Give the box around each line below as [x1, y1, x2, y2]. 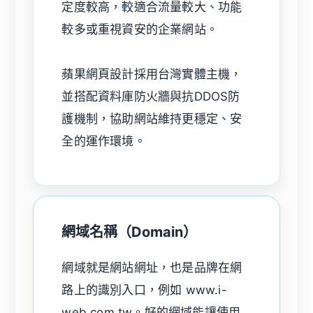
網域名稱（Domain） [61, 223, 198, 240]
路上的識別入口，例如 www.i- [61, 282, 227, 297]
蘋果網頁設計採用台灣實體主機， [61, 66, 242, 81]
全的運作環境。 [61, 133, 146, 148]
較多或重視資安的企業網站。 [61, 22, 219, 36]
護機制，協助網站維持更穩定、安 [61, 111, 242, 126]
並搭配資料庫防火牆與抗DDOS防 [61, 89, 240, 103]
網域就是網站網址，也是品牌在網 [61, 260, 242, 275]
